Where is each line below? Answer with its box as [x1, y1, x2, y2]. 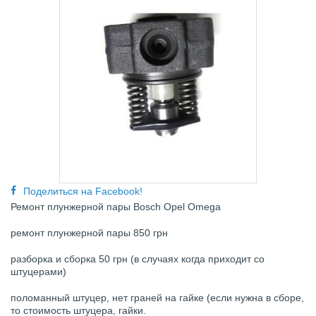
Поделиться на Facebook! [23, 185, 142, 197]
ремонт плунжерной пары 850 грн [11, 226, 171, 238]
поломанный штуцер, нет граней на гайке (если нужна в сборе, [11, 291, 304, 303]
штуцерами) [11, 265, 69, 277]
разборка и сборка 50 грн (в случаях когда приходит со [11, 253, 265, 265]
